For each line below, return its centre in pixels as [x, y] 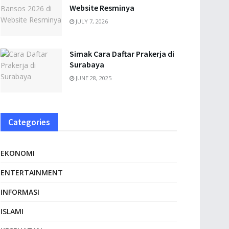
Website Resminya [102, 8]
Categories [29, 122]
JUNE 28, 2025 [93, 78]
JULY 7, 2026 [91, 21]
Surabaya [87, 64]
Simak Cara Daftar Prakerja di [122, 53]
